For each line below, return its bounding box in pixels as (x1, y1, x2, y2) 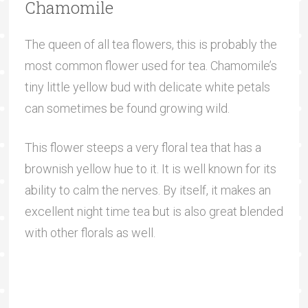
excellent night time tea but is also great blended (24, 203, 283, 219)
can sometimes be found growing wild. (24, 100, 230, 115)
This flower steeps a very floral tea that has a (24, 140, 261, 155)
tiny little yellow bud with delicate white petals (24, 79, 270, 94)
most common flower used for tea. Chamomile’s (24, 58, 277, 73)
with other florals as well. (24, 225, 155, 240)
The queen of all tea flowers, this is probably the (24, 36, 277, 52)
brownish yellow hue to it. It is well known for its (24, 161, 276, 176)
